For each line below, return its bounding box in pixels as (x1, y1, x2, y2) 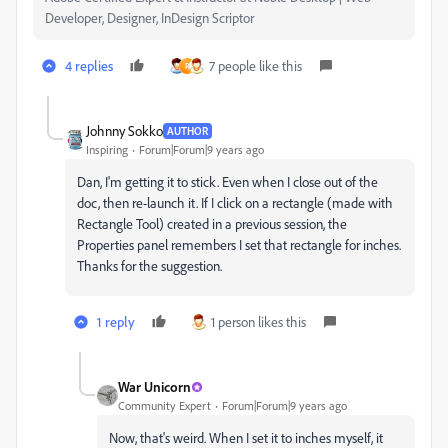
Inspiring (86, 142, 128, 158)
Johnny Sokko (86, 122, 163, 140)
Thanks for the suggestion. (77, 257, 222, 275)
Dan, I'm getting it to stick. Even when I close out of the (77, 173, 378, 191)
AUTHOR (167, 123, 208, 138)
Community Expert (118, 398, 211, 414)
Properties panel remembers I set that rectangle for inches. (77, 236, 401, 254)
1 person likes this (211, 313, 306, 331)
